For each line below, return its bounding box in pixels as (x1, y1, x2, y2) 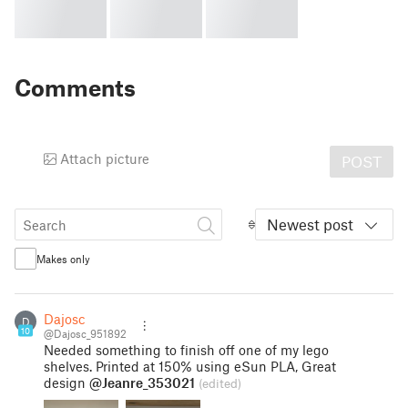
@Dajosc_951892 (44, 327, 127, 340)
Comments (15, 74, 136, 101)
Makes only (36, 252, 90, 265)
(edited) (199, 376, 241, 391)
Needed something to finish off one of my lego (44, 342, 329, 358)
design (44, 374, 89, 391)
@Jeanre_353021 (89, 374, 195, 391)
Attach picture (56, 149, 149, 167)
